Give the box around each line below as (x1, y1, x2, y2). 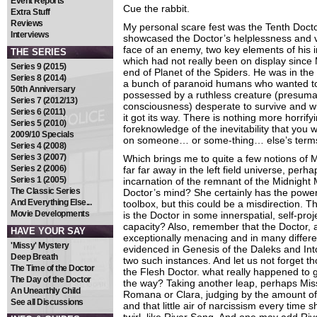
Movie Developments (11, 209, 89, 219)
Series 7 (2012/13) (11, 96, 77, 105)
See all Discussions (11, 297, 83, 307)
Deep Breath (11, 252, 58, 262)
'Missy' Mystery (11, 241, 69, 250)
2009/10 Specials (11, 129, 74, 139)
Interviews (11, 30, 49, 40)
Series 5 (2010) (11, 118, 67, 128)
